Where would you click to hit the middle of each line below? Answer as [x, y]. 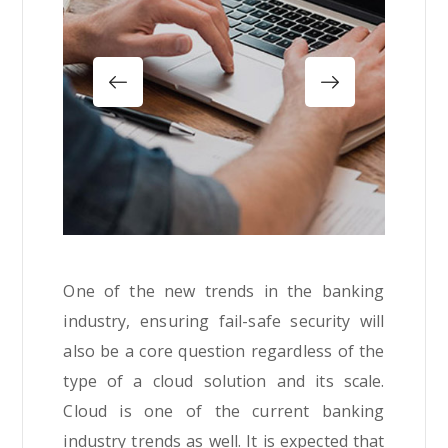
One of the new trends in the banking [224, 291]
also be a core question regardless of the [224, 351]
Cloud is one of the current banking [224, 411]
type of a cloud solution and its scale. [224, 381]
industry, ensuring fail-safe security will [224, 321]
